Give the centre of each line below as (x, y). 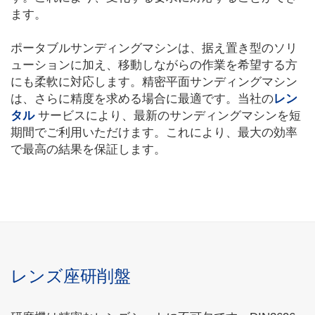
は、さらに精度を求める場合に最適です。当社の (142, 99)
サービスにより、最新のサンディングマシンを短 (169, 116)
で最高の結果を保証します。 (88, 149)
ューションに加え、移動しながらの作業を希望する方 (154, 65)
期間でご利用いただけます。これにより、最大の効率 (154, 133)
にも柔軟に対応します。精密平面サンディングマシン (154, 82)
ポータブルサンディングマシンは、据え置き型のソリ (154, 48)
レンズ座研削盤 (71, 276)
